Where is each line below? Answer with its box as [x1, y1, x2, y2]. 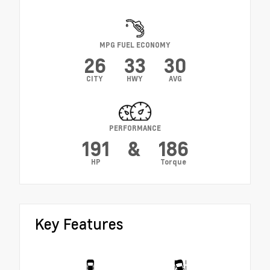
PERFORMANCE [109, 124, 161, 133]
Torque [160, 157, 186, 167]
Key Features [35, 214, 124, 234]
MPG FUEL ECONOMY [99, 40, 171, 49]
